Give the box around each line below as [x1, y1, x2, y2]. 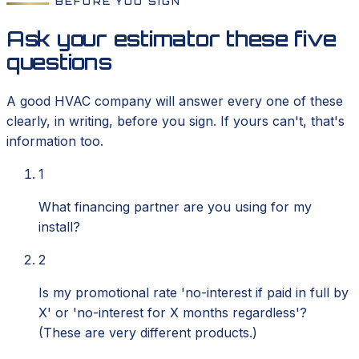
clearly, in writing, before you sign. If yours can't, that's [6, 113, 345, 130]
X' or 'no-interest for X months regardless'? [38, 305, 307, 321]
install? [38, 219, 80, 236]
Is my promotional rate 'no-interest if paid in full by [38, 284, 349, 301]
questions [6, 49, 112, 75]
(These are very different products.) [38, 325, 257, 341]
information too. [6, 133, 103, 150]
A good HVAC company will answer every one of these [6, 93, 343, 110]
